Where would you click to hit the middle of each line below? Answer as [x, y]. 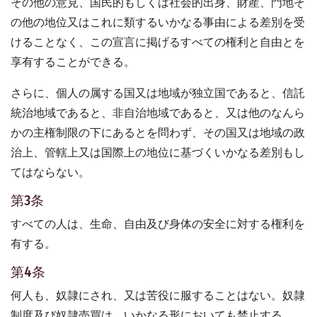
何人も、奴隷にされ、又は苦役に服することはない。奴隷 [158, 295]
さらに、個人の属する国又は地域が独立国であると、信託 [158, 93]
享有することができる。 [73, 62]
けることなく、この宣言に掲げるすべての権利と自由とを [158, 42]
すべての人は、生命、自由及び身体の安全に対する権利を [158, 224]
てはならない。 [50, 172]
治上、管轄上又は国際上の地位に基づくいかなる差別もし [158, 152]
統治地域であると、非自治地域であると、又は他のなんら [158, 113]
